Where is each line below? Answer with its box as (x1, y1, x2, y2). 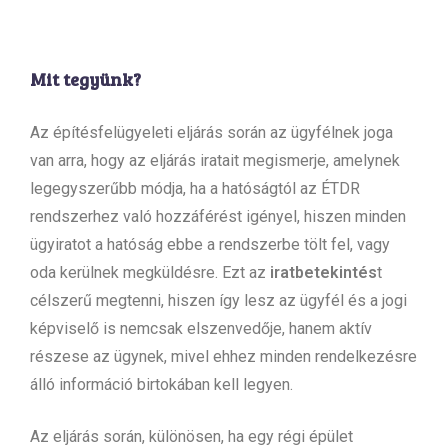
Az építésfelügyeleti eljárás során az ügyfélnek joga (30, 122, 393, 142)
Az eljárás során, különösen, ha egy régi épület (30, 426, 353, 446)
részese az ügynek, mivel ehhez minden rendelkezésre (30, 346, 417, 366)
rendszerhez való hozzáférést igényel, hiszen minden (30, 206, 406, 226)
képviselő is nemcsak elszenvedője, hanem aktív (30, 318, 372, 338)
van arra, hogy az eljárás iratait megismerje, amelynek (30, 150, 400, 170)
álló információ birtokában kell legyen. (30, 374, 293, 394)
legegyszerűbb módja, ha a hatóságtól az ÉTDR (30, 178, 360, 198)
